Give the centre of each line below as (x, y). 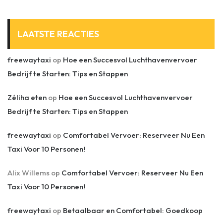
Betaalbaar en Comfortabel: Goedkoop (133, 210)
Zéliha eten (27, 97)
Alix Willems (28, 173)
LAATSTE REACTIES (58, 34)
